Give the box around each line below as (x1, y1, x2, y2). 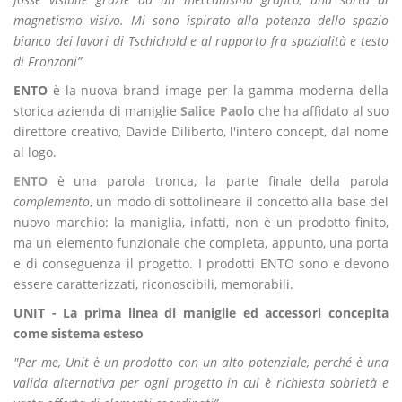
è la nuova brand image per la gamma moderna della (48, 82, 389, 99)
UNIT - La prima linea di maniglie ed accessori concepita (13, 304, 389, 321)
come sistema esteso (13, 325, 144, 342)
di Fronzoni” (13, 53, 82, 70)
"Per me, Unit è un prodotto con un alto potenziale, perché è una (13, 354, 389, 371)
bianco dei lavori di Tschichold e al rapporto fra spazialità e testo (13, 32, 389, 49)
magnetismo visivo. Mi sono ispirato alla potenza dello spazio (13, 12, 389, 29)
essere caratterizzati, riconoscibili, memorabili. (13, 275, 293, 293)
